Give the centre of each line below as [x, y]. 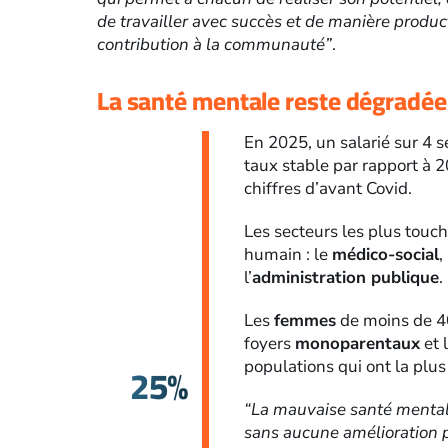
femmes [305, 321]
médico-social [386, 255]
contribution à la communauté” [214, 45]
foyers [270, 344]
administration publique [346, 278]
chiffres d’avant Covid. [328, 189]
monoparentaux [358, 344]
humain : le [288, 255]
